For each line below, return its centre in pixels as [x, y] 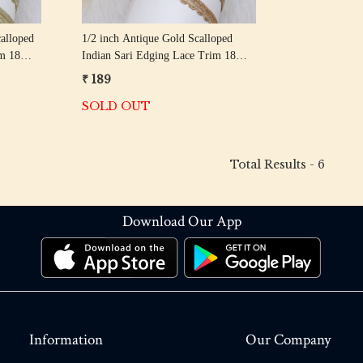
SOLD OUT [116, 106]
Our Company [288, 340]
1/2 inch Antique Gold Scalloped [157, 38]
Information [66, 340]
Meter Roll [106, 72]
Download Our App [181, 221]
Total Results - [274, 164]
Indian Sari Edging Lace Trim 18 [158, 55]
